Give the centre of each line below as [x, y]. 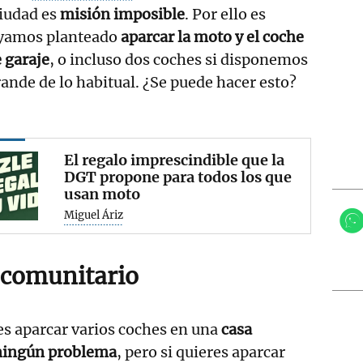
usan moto [102, 194]
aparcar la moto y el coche [212, 36]
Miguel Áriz [94, 215]
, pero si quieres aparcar [201, 352]
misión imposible [121, 14]
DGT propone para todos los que [178, 177]
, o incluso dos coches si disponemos [179, 59]
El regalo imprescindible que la [175, 160]
